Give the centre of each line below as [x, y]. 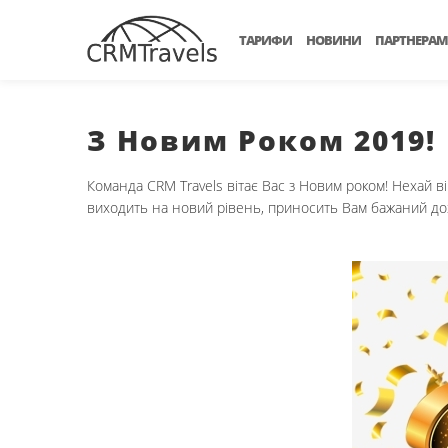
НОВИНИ [333, 40]
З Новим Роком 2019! [261, 140]
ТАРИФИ [265, 40]
